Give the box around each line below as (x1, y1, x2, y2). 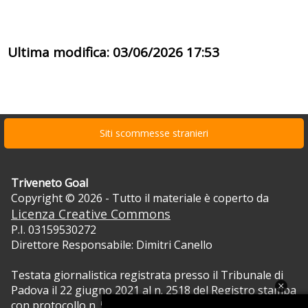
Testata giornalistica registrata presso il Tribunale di (11, 267, 283, 283)
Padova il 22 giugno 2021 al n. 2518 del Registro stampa (11, 283, 296, 298)
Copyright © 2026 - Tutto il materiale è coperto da (11, 190, 269, 206)
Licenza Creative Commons (11, 206, 170, 223)
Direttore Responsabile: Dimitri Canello (11, 237, 212, 253)
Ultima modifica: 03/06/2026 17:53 (8, 43, 219, 62)
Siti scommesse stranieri (100, 126, 208, 140)
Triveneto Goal (11, 175, 88, 191)
